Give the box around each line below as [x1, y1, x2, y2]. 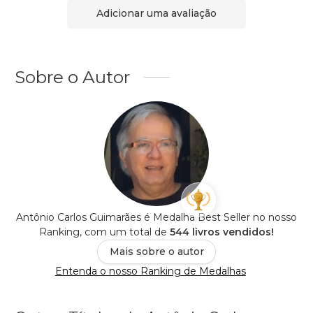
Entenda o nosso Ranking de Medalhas [54, 264, 246, 277]
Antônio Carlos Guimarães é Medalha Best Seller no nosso [16, 210, 297, 224]
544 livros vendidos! [170, 225, 274, 238]
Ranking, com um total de [39, 225, 170, 238]
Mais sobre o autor [109, 245, 204, 258]
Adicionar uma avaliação [96, 7, 217, 20]
